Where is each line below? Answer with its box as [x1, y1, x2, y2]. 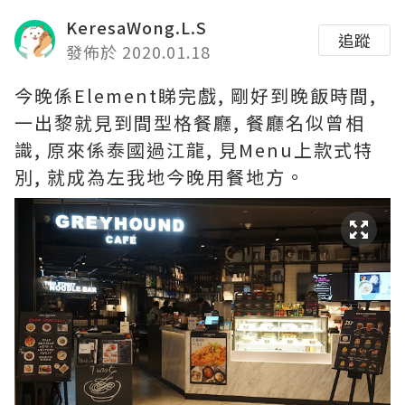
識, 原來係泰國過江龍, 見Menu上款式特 [14, 137, 373, 163]
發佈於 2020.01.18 [66, 40, 211, 63]
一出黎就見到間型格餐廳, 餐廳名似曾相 [14, 109, 365, 136]
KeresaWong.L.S [66, 15, 207, 39]
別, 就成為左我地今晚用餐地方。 [14, 164, 306, 190]
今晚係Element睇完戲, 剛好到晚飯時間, [14, 82, 377, 108]
